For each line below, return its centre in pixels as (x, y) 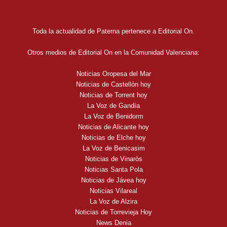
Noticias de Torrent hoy (113, 95)
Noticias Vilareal (113, 191)
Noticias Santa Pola (113, 170)
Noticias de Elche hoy (113, 138)
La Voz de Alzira (113, 202)
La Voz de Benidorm (113, 117)
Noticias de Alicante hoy (113, 127)
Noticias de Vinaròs (113, 159)
